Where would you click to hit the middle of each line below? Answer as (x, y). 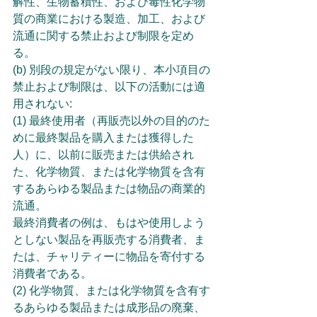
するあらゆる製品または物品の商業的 (109, 189)
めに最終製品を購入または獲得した (103, 138)
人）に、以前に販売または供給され (103, 155)
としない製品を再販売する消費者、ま (109, 240)
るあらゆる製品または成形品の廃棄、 (109, 307)
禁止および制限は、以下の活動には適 (109, 87)
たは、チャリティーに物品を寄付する (109, 257)
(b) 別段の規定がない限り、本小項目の (111, 70)
